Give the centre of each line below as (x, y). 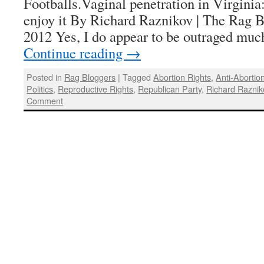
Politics (40, 88)
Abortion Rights (182, 77)
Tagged (137, 77)
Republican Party (170, 88)
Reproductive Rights (96, 88)
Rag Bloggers (90, 77)
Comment (45, 100)
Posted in (44, 77)
